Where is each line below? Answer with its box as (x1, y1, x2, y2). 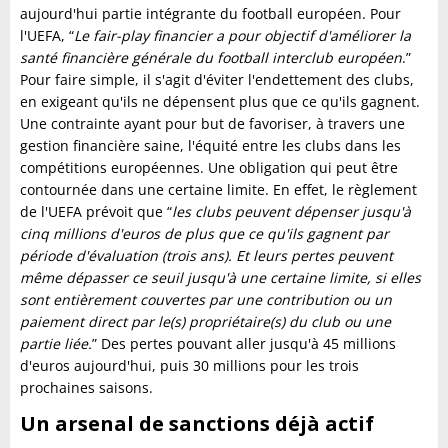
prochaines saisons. (20, 378, 153, 397)
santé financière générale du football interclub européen (20, 48, 402, 67)
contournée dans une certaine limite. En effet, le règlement (20, 180, 417, 199)
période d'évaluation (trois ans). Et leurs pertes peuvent (20, 246, 393, 265)
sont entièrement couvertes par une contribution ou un (20, 290, 392, 309)
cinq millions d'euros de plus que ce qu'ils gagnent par (20, 224, 389, 243)
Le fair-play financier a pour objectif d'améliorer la (74, 26, 411, 45)
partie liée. (20, 334, 92, 353)
